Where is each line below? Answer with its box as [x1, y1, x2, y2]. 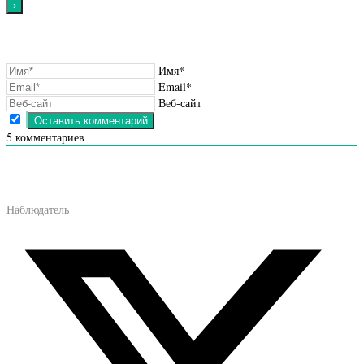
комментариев [12, 128, 84, 145]
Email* [158, 78, 192, 94]
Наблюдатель [6, 201, 69, 217]
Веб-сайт [158, 94, 201, 110]
